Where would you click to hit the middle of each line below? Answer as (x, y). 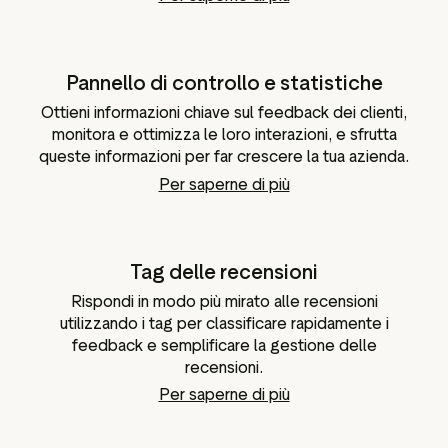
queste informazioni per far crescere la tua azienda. (224, 157)
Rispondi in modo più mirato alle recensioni (224, 301)
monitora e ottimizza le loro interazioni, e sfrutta (224, 135)
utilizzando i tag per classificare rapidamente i (224, 323)
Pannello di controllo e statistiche (224, 83)
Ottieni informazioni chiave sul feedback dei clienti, (224, 113)
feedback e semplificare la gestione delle (224, 345)
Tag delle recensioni (224, 271)
